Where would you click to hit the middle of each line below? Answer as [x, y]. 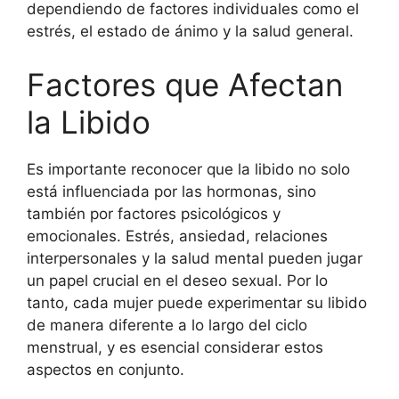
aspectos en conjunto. [106, 369]
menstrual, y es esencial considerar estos [175, 347]
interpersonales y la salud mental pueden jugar [195, 258]
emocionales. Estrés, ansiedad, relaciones [177, 236]
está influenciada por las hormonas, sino [171, 191]
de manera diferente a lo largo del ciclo [167, 325]
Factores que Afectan [185, 84]
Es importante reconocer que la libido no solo [188, 169]
